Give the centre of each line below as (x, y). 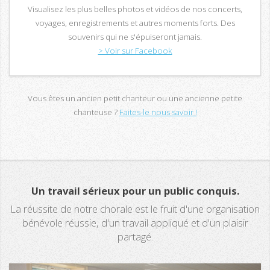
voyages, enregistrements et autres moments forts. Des (135, 23)
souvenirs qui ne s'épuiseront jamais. (135, 36)
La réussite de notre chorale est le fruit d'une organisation (135, 209)
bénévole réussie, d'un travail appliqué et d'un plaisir (135, 222)
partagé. (135, 236)
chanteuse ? (96, 112)
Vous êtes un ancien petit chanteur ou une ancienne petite (135, 99)
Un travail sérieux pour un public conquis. (135, 191)
